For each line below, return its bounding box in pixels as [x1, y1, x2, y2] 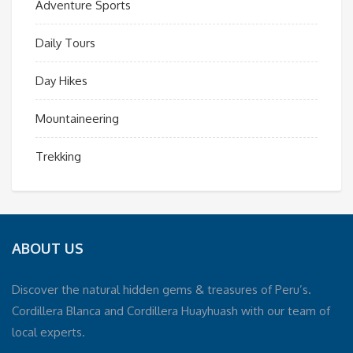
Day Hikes [35, 72, 87, 88]
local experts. [12, 324, 85, 340]
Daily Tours [35, 35, 95, 50]
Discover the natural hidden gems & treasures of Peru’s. [12, 281, 311, 297]
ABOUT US [12, 239, 84, 257]
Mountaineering [35, 110, 119, 126]
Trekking [35, 148, 81, 164]
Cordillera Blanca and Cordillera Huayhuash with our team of [12, 303, 330, 318]
